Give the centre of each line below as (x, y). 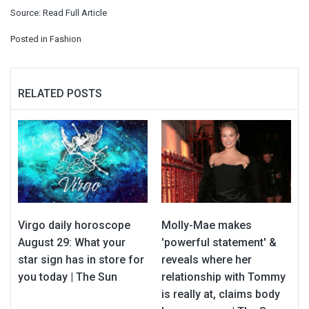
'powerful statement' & (219, 242)
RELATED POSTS (60, 94)
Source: (27, 13)
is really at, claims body (221, 294)
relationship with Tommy (223, 277)
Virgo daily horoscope (74, 225)
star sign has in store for (81, 259)
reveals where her (207, 259)
